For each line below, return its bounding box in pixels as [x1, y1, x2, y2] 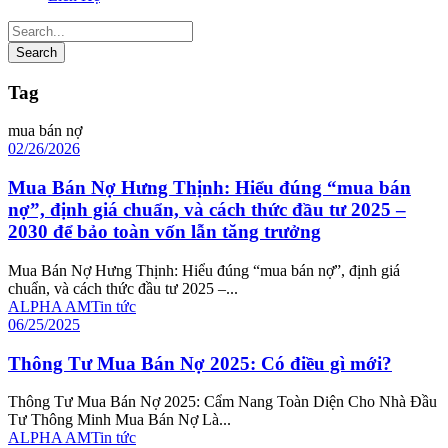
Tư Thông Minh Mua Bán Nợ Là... [8, 411, 231, 429]
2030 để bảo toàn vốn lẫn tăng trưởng [8, 221, 321, 243]
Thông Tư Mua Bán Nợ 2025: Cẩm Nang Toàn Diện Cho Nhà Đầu [8, 393, 437, 411]
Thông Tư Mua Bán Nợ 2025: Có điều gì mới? [8, 352, 392, 374]
